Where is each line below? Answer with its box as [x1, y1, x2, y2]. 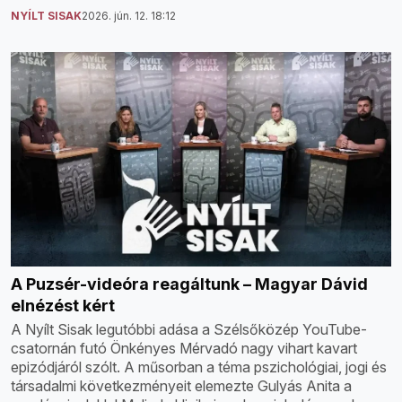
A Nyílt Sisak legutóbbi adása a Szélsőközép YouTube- [11, 319, 367, 338]
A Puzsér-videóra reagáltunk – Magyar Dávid [11, 274, 368, 293]
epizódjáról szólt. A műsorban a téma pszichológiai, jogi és [11, 357, 387, 376]
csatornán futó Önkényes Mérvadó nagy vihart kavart [11, 338, 357, 357]
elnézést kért [11, 295, 115, 315]
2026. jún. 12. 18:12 [82, 9, 176, 23]
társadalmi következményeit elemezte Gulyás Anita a [11, 376, 352, 395]
